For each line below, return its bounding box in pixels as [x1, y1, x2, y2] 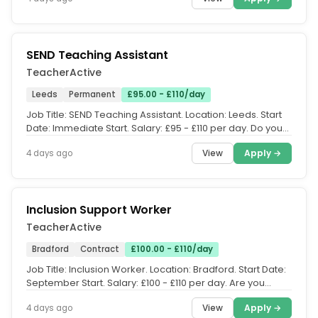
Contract [80, 243, 119, 255]
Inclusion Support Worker [26, 202, 172, 218]
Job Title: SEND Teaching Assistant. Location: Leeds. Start [26, 108, 282, 121]
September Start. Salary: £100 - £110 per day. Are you [26, 276, 265, 290]
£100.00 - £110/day [131, 243, 213, 255]
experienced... [26, 290, 92, 303]
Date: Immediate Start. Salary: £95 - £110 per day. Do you [26, 121, 283, 135]
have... [26, 135, 56, 148]
